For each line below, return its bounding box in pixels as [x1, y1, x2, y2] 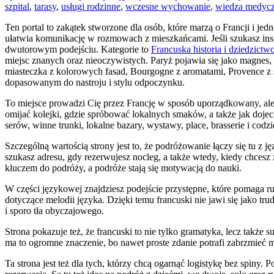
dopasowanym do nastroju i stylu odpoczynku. [5, 76, 185, 87]
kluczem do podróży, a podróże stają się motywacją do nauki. [5, 162, 242, 173]
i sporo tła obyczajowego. [5, 205, 104, 216]
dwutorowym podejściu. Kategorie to [5, 43, 151, 54]
